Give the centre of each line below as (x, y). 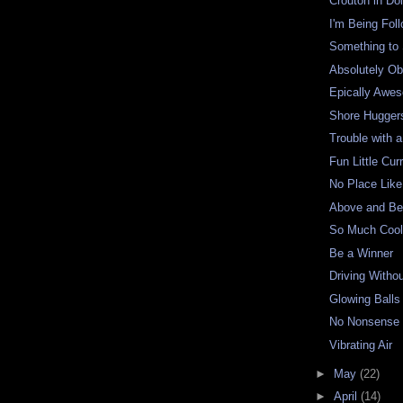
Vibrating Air (361, 345)
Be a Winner (362, 253)
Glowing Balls (365, 299)
